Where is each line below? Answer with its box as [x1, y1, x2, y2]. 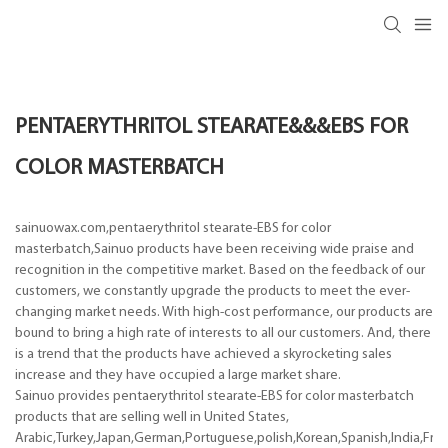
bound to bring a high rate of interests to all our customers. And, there [15, 325, 431, 341]
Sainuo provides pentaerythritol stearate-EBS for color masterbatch [15, 388, 414, 404]
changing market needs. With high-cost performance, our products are [15, 304, 433, 320]
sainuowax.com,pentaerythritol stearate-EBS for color [15, 220, 331, 236]
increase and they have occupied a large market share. [15, 367, 341, 383]
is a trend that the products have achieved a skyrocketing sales [15, 346, 392, 362]
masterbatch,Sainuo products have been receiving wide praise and [15, 241, 414, 257]
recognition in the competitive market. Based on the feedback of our [15, 262, 425, 278]
